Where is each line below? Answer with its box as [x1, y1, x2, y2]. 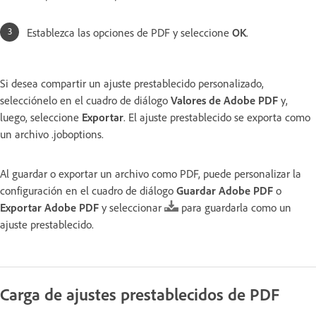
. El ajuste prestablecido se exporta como [123, 109, 310, 124]
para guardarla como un [178, 200, 291, 214]
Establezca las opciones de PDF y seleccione [27, 25, 232, 39]
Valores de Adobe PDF [171, 92, 278, 107]
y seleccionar [99, 200, 164, 214]
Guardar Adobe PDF [176, 183, 273, 197]
